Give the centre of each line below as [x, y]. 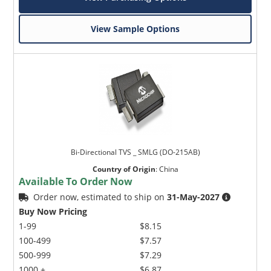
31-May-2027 [194, 197]
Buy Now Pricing [53, 212]
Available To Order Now [76, 182]
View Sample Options [135, 29]
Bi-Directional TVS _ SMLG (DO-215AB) [135, 152]
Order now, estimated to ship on [100, 197]
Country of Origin [124, 169]
